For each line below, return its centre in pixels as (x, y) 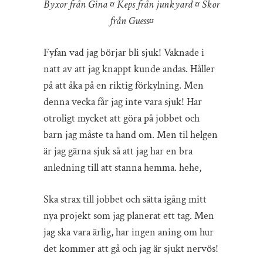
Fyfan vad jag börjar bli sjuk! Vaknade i (124, 53)
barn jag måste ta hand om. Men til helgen (131, 135)
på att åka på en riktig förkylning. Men (124, 86)
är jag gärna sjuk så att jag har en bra (118, 151)
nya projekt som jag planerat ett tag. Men (129, 216)
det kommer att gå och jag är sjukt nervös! (131, 249)
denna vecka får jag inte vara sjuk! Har (123, 102)
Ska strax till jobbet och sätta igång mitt (125, 200)
